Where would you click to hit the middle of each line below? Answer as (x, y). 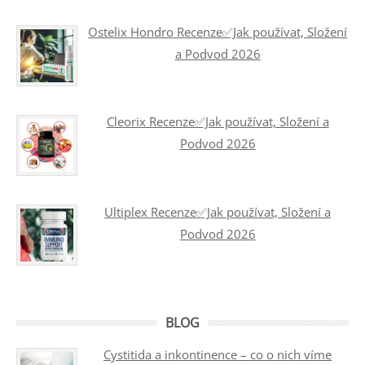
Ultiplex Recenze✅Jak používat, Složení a (218, 211)
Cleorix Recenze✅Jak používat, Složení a (218, 122)
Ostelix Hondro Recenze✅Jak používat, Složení (218, 32)
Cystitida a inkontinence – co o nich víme (218, 355)
